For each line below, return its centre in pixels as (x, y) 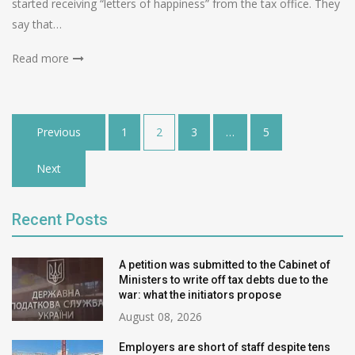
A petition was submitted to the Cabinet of (225, 265)
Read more (40, 59)
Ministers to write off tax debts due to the (223, 280)
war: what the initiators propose (200, 295)
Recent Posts (60, 220)
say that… (37, 25)
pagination (56, 153)
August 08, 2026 (160, 317)
